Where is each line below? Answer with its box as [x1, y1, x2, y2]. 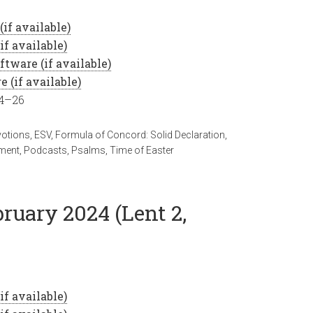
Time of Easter [110, 145, 174, 156]
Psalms [71, 145, 105, 156]
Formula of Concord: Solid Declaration [55, 129, 225, 140]
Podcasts [24, 145, 67, 156]
